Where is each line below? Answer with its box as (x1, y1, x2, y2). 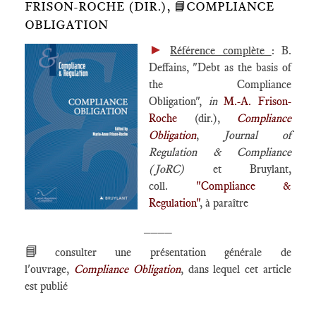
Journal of (224, 128, 291, 142)
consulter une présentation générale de (54, 245, 292, 259)
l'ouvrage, (25, 262, 74, 276)
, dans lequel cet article (180, 262, 292, 276)
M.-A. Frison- (224, 95, 292, 108)
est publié (25, 279, 68, 293)
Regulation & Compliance (149, 145, 291, 159)
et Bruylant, (212, 162, 291, 176)
